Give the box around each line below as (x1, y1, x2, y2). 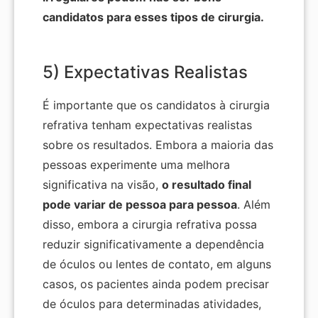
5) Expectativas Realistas (43, 62, 248, 83)
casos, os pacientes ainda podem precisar (43, 277, 269, 292)
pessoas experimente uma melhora (43, 158, 230, 172)
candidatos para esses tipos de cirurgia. (43, 10, 264, 25)
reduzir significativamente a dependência (43, 237, 264, 252)
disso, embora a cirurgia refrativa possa (43, 217, 257, 232)
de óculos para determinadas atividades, (43, 297, 261, 312)
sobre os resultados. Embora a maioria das (43, 138, 273, 153)
